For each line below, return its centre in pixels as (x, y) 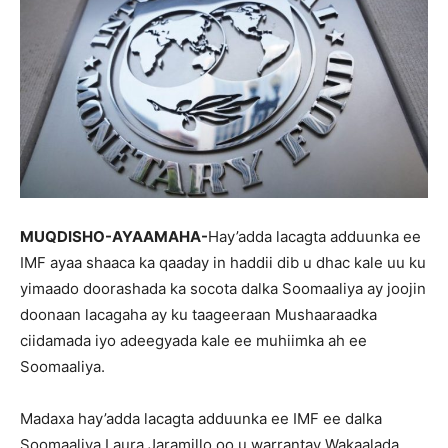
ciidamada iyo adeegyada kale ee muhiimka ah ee (193, 340)
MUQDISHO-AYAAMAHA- (114, 236)
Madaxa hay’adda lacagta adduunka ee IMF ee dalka (201, 418)
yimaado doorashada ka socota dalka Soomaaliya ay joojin (223, 288)
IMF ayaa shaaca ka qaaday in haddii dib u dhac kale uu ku (223, 262)
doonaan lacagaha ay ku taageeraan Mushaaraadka (198, 314)
